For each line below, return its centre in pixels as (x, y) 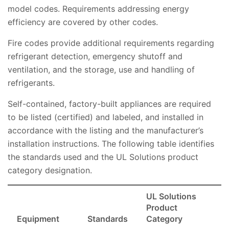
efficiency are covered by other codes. (83, 22)
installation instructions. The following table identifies (111, 144)
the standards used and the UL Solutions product (103, 157)
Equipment (38, 219)
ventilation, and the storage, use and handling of (101, 70)
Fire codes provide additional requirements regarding (111, 43)
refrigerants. (31, 83)
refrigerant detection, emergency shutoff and (95, 56)
